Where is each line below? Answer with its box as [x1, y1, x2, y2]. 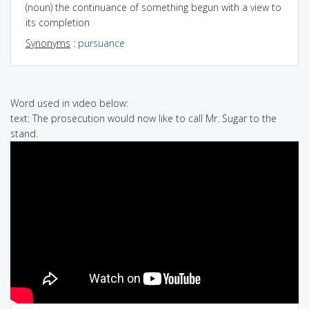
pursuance [78, 36, 125, 50]
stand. [10, 126, 38, 140]
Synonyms [26, 36, 70, 50]
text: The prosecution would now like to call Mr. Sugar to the [10, 111, 277, 125]
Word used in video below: [10, 96, 128, 110]
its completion [26, 15, 90, 29]
